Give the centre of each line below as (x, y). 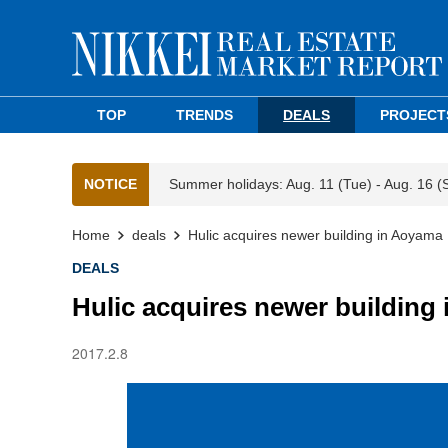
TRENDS (205, 115)
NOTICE (110, 184)
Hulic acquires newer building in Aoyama (315, 235)
